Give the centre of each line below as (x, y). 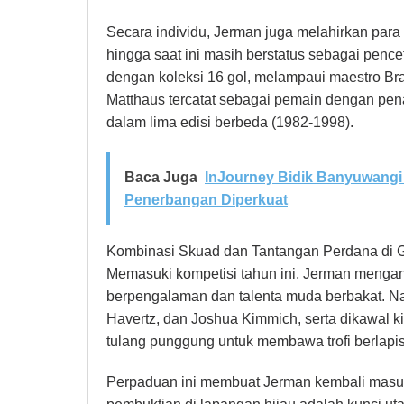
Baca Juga (161, 178)
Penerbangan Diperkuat (206, 200)
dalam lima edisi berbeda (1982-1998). (230, 123)
